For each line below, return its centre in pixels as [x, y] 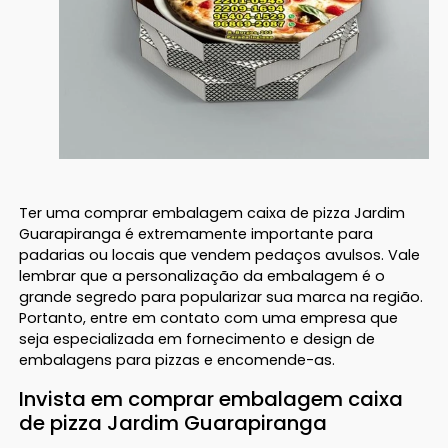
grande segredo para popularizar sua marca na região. [221, 296]
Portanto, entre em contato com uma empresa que [209, 317]
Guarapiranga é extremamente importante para [196, 233]
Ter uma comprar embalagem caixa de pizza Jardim [212, 212]
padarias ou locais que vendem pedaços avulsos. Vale [220, 254]
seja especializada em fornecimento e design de [197, 338]
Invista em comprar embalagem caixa [211, 398]
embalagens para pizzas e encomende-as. [177, 359]
